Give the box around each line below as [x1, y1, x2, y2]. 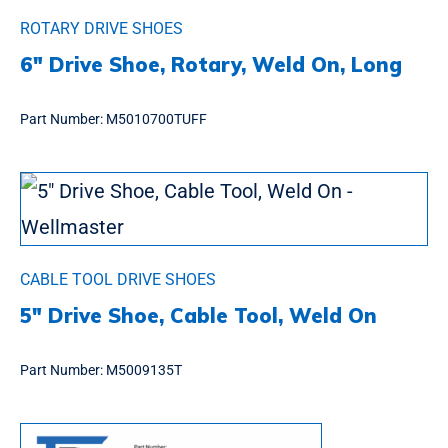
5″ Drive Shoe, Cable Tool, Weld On [20, 303, 377, 329]
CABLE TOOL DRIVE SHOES [20, 270, 216, 290]
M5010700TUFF [106, 111, 207, 128]
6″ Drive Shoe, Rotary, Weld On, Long [20, 52, 402, 78]
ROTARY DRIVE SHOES [20, 19, 183, 39]
